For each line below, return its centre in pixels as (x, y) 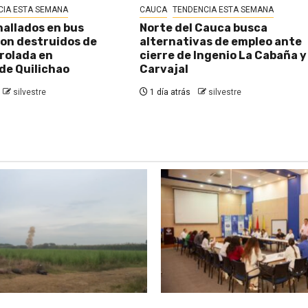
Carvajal (164, 69)
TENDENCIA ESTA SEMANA (223, 10)
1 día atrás (169, 92)
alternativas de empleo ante (221, 42)
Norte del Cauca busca (204, 28)
